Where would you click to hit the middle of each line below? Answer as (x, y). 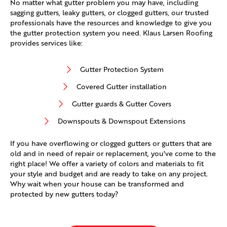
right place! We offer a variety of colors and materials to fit (107, 164)
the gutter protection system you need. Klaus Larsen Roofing (111, 33)
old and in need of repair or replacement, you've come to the (113, 154)
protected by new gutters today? (64, 194)
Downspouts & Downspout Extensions (122, 121)
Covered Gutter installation (122, 87)
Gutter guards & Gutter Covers (122, 104)
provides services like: (46, 43)
